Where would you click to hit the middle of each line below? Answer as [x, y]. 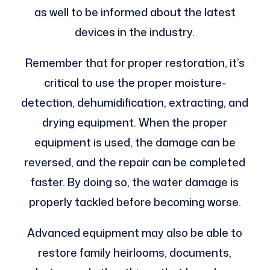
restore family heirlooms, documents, [135, 252]
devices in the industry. [135, 32]
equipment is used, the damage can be [135, 142]
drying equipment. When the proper [135, 122]
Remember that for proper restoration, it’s [135, 62]
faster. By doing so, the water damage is [135, 182]
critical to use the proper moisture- [135, 82]
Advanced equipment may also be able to [135, 232]
